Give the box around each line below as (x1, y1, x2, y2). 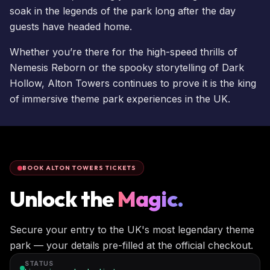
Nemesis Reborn (10, 61, 86, 74)
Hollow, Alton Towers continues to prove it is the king (10, 77, 256, 89)
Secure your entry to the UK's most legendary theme (10, 224, 254, 236)
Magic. (118, 185, 183, 213)
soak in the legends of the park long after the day (10, 4, 236, 17)
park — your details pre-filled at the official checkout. (10, 239, 253, 252)
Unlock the (10, 185, 115, 213)
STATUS (25, 260, 53, 268)
